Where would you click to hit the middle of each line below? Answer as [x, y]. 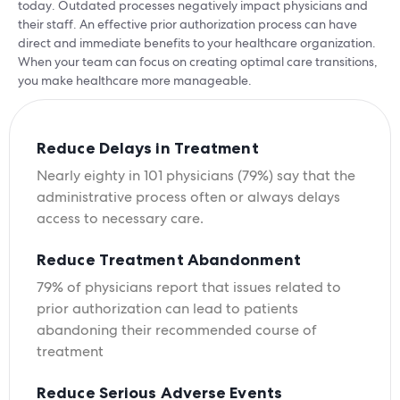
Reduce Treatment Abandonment [169, 260]
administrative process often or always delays [188, 197]
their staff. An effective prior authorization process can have [187, 25]
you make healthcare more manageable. [135, 81]
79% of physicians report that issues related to [189, 287]
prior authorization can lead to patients [167, 309]
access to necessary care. [120, 219]
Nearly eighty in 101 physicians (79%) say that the [196, 176]
